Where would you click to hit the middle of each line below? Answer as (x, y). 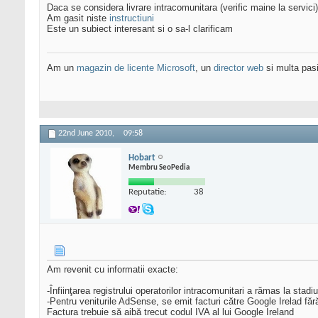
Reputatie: (147, 192)
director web (238, 68)
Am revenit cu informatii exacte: (113, 270)
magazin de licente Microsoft (136, 68)
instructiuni (132, 18)
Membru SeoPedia (159, 168)
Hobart (142, 158)
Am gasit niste (78, 18)
